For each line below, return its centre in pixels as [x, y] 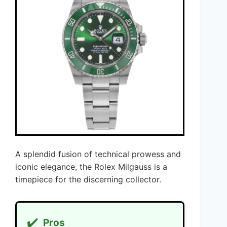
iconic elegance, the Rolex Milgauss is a [91, 167]
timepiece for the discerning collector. [88, 180]
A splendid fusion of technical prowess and [98, 154]
